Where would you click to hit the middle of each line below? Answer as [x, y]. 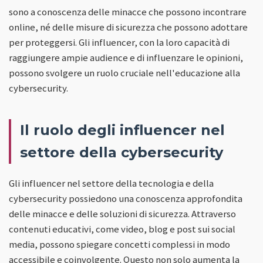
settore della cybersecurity [122, 152]
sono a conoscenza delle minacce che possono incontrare [128, 11]
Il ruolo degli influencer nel [122, 130]
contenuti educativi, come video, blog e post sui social [122, 229]
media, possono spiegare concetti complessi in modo [119, 244]
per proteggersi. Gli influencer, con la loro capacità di [119, 42]
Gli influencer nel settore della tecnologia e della [111, 183]
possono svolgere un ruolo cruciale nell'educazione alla [124, 73]
